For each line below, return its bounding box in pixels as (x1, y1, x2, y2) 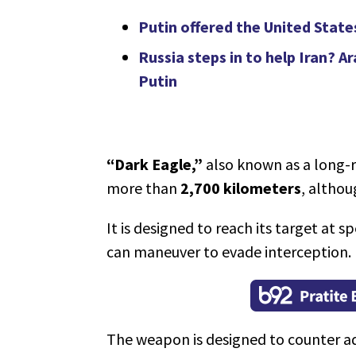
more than (106, 177, 180, 198)
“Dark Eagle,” (106, 153, 206, 174)
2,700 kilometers (180, 177, 301, 198)
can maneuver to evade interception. (106, 241, 351, 261)
